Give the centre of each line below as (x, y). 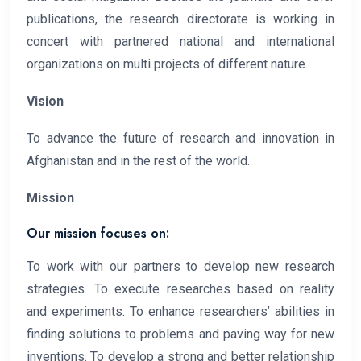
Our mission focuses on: (98, 234)
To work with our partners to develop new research (180, 267)
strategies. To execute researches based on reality (180, 289)
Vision (45, 102)
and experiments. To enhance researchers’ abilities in (180, 312)
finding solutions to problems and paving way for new (180, 334)
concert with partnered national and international (180, 42)
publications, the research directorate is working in (180, 19)
